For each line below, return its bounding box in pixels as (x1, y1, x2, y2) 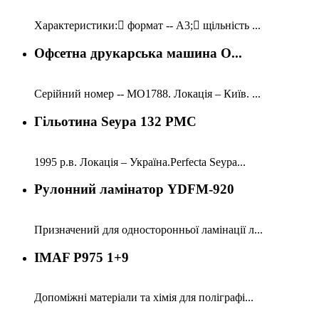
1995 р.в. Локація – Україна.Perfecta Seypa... (34, 155, 246, 168)
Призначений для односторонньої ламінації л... (34, 224, 263, 236)
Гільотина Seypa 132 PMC (34, 113, 197, 129)
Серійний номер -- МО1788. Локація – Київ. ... (34, 88, 261, 100)
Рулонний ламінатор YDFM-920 (34, 182, 234, 197)
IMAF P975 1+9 (34, 249, 129, 265)
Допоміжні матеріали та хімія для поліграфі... (34, 291, 253, 304)
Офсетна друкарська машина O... (34, 46, 242, 61)
